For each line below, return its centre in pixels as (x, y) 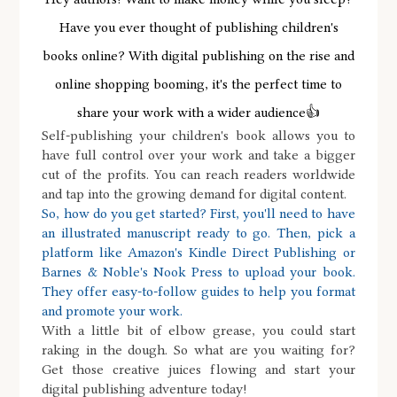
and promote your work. (113, 311)
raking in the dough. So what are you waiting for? (198, 350)
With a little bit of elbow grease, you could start (198, 330)
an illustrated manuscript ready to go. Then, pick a (198, 233)
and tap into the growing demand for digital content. (195, 194)
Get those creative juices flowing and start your (198, 369)
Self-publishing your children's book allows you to (198, 135)
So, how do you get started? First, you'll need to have (198, 213)
